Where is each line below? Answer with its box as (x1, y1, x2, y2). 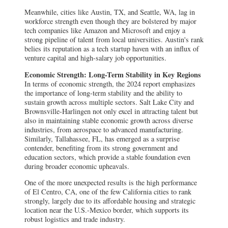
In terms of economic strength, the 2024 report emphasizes (24, 78, 195, 89)
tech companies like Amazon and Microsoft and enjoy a (24, 25, 185, 36)
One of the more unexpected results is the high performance (24, 178, 197, 188)
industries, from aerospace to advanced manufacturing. (24, 124, 183, 134)
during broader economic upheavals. (24, 161, 129, 171)
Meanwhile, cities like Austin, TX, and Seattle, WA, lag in (24, 7, 195, 17)
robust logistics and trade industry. (24, 214, 125, 224)
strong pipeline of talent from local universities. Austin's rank (24, 35, 204, 45)
